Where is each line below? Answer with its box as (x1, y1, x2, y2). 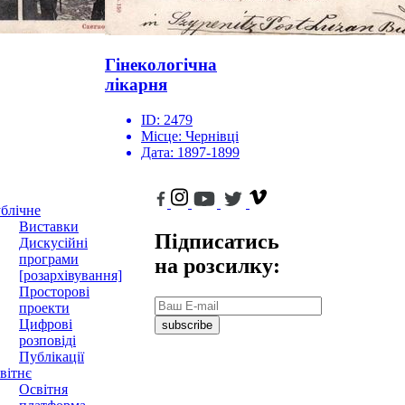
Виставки (19, 219, 79, 235)
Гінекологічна (105, 55, 217, 75)
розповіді (19, 333, 76, 349)
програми (19, 251, 79, 268)
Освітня (19, 381, 68, 398)
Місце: (141, 128, 185, 145)
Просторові (19, 284, 89, 300)
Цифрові (19, 316, 72, 333)
